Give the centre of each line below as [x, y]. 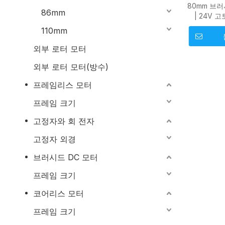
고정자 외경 [54, 139]
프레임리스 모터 [63, 85]
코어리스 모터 [59, 193]
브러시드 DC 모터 [66, 157]
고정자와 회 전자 [64, 121]
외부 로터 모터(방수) [71, 67]
